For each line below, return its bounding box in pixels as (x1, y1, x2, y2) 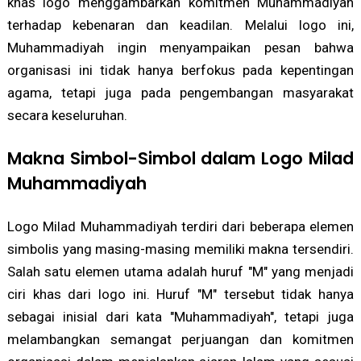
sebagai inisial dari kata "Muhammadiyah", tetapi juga (6, 309, 355, 326)
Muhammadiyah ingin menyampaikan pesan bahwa (6, 39, 355, 56)
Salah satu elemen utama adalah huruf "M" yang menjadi (6, 263, 355, 280)
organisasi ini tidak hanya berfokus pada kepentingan (6, 62, 355, 79)
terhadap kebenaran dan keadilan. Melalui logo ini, (6, 17, 355, 34)
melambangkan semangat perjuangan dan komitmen (6, 331, 355, 348)
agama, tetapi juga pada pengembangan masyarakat (6, 85, 355, 102)
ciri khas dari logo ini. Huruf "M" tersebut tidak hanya (6, 286, 355, 303)
